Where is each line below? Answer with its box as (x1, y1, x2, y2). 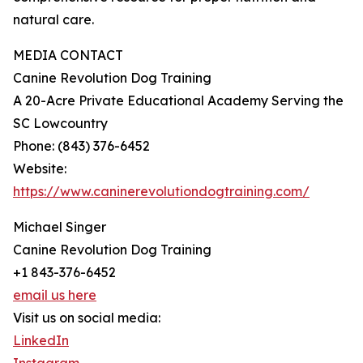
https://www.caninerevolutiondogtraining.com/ (13, 183, 310, 200)
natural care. (13, 11, 94, 28)
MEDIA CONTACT (13, 47, 123, 64)
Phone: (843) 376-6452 (13, 138, 150, 155)
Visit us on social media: (13, 310, 160, 327)
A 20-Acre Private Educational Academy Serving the (13, 92, 344, 109)
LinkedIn (13, 332, 69, 349)
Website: (13, 160, 66, 177)
